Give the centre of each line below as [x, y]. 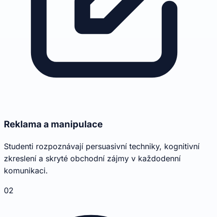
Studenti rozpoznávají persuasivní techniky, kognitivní [102, 146]
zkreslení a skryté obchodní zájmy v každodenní [92, 158]
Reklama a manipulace [53, 124]
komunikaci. [26, 170]
